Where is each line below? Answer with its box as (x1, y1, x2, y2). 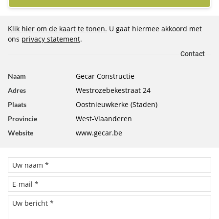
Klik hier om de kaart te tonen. (8, 24, 107, 33)
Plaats (8, 100, 26, 109)
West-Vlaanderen (75, 114, 132, 123)
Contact (180, 50, 205, 58)
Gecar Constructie (75, 71, 134, 81)
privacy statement (22, 34, 80, 44)
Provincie (8, 114, 37, 123)
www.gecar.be (75, 128, 122, 137)
